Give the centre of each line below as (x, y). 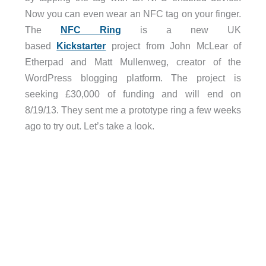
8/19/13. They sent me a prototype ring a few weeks (133, 110)
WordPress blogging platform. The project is (133, 78)
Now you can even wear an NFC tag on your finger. (133, 14)
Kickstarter (81, 46)
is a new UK (181, 30)
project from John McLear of (174, 46)
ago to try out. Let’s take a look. (89, 126)
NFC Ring (91, 30)
